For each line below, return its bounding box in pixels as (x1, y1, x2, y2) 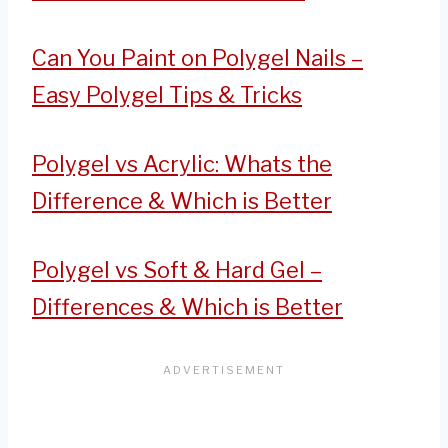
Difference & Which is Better (32, 188, 332, 215)
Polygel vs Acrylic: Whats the (32, 151, 332, 178)
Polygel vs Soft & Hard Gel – (32, 257, 322, 284)
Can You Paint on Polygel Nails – (32, 45, 363, 72)
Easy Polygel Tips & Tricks (32, 82, 302, 109)
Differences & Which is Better (32, 294, 343, 321)
